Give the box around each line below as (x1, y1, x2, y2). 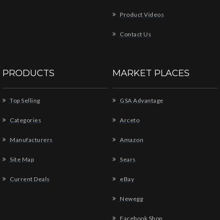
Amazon (118, 136, 143, 143)
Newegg (118, 195, 143, 202)
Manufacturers (8, 136, 53, 143)
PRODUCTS (2, 68, 55, 79)
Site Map (8, 156, 34, 163)
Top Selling (8, 97, 40, 104)
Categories (8, 116, 41, 124)
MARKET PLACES (112, 68, 190, 79)
